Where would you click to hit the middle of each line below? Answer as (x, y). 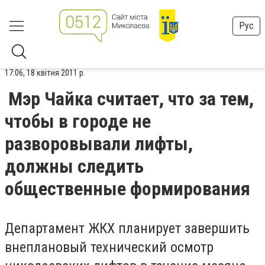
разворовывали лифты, (99, 144)
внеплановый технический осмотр (109, 247)
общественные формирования (127, 189)
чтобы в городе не (78, 121)
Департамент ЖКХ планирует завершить (127, 228)
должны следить (74, 166)
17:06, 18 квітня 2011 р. (45, 73)
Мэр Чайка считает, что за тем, (131, 99)
